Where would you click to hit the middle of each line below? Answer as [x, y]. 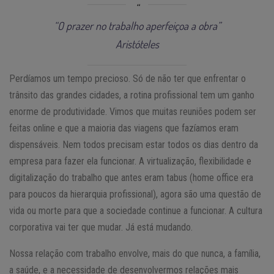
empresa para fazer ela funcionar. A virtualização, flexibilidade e [130, 161]
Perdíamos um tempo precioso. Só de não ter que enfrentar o [128, 78]
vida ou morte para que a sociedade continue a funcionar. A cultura [136, 210]
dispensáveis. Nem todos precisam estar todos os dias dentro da [134, 144]
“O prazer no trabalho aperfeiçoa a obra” [137, 25]
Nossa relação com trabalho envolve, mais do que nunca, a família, [135, 253]
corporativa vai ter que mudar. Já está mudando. [101, 227]
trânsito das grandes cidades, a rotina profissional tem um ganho [132, 95]
